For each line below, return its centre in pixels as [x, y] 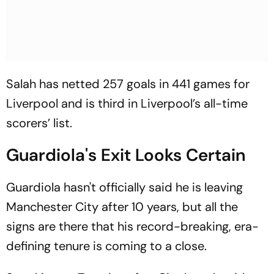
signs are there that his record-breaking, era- [132, 226]
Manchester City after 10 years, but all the [122, 207]
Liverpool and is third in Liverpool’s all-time [127, 103]
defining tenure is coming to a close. [106, 246]
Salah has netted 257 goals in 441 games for [128, 84]
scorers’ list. [39, 123]
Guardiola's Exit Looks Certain [126, 155]
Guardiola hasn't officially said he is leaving [124, 187]
